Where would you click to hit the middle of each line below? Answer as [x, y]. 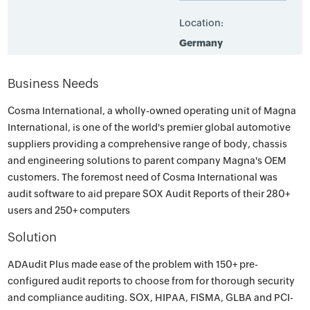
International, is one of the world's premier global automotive [149, 127]
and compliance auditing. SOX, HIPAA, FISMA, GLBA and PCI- [151, 298]
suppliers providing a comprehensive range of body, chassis [148, 144]
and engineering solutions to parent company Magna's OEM [147, 161]
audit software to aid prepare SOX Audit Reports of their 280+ [149, 194]
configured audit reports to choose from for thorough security [152, 281]
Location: [201, 23]
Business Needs [54, 83]
